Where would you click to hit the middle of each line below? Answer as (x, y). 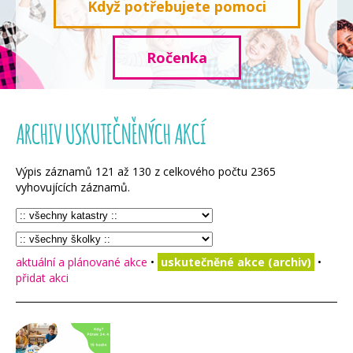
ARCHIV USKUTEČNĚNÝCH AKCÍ (111, 134)
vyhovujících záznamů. (73, 187)
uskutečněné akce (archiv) (236, 262)
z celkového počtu (201, 171)
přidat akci (42, 278)
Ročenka (176, 58)
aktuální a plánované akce (82, 262)
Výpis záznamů (56, 171)
